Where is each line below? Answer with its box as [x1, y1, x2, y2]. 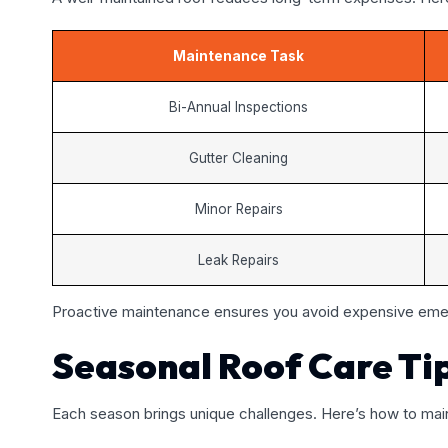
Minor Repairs [194, 200, 283, 217]
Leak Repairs [198, 251, 279, 268]
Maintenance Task [173, 47, 304, 64]
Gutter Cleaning [189, 149, 288, 166]
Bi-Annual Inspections [169, 98, 308, 115]
